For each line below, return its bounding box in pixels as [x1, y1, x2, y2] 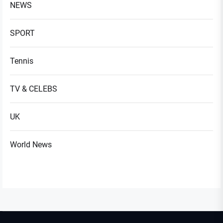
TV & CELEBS [10, 84, 57, 94]
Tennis [10, 56, 33, 66]
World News [10, 139, 52, 149]
